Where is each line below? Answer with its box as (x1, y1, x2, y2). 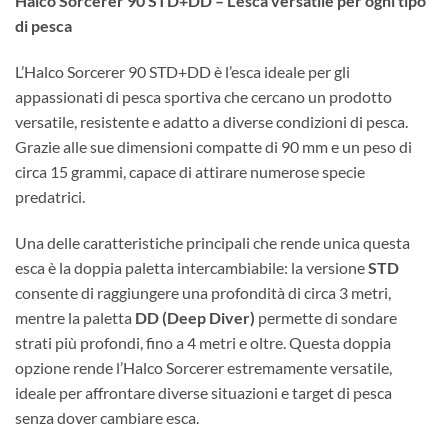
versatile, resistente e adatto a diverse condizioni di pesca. (15, 112, 408, 132)
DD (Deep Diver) (135, 308, 255, 328)
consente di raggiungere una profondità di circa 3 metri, (15, 283, 391, 303)
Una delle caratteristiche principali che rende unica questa (15, 233, 410, 253)
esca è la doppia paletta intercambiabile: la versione (15, 258, 368, 278)
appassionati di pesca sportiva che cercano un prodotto (15, 87, 392, 107)
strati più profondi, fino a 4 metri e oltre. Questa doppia (15, 333, 391, 353)
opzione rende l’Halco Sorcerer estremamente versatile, (15, 358, 392, 378)
